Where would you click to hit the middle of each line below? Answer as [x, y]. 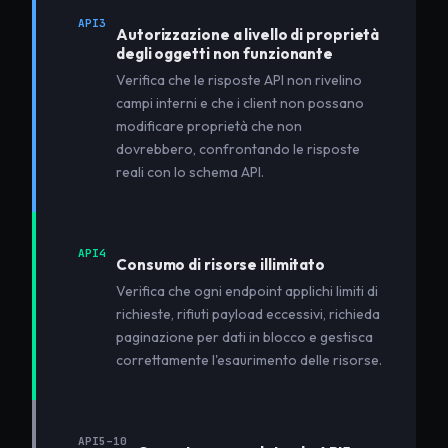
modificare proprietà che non [209, 125]
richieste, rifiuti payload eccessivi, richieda [248, 313]
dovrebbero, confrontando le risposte [238, 148]
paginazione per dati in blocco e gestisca [244, 336]
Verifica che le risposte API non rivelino [239, 79]
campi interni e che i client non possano [240, 102]
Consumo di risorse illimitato [221, 264]
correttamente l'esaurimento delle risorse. [249, 359]
